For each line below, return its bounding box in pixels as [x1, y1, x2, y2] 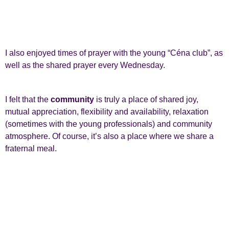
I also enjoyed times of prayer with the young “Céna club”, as [5, 49, 223, 58]
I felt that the [5, 95, 51, 104]
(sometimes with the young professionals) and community [5, 119, 212, 128]
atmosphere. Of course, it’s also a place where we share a [5, 131, 214, 141]
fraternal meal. [5, 144, 57, 153]
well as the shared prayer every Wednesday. [5, 61, 165, 70]
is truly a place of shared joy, [94, 95, 198, 104]
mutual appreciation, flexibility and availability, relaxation [5, 107, 209, 116]
